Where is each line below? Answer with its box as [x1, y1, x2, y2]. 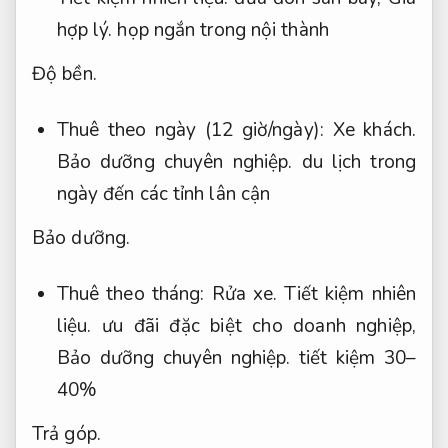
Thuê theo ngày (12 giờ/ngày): [56, 117, 333, 144]
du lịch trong [292, 149, 416, 176]
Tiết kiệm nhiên [284, 281, 417, 308]
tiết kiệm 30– [290, 345, 416, 372]
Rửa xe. [211, 281, 278, 308]
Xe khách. [332, 117, 416, 144]
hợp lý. [56, 17, 113, 44]
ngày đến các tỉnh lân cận [56, 181, 271, 208]
